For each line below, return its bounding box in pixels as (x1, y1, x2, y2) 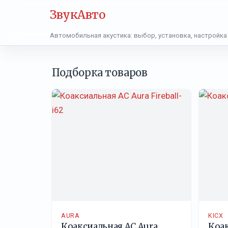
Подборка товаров (52, 66, 148, 79)
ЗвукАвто (50, 8, 105, 22)
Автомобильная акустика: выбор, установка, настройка (50, 31, 227, 39)
